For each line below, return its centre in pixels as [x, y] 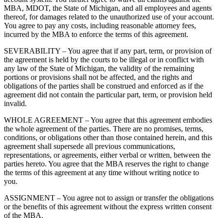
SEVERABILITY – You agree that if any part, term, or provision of [108, 51]
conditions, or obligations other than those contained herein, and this [108, 138]
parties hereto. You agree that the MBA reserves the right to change [106, 164]
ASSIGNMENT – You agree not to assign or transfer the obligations [109, 198]
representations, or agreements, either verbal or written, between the [107, 155]
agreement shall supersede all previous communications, [90, 146]
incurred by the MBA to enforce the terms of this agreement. [96, 35]
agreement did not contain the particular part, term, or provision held [108, 95]
